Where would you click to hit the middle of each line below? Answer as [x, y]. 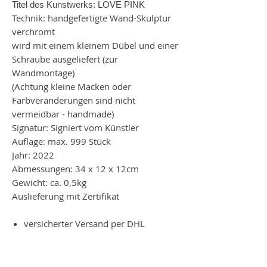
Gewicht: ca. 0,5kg [49, 182]
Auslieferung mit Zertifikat [67, 196]
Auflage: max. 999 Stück [61, 141]
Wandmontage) [43, 72]
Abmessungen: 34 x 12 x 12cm [77, 168]
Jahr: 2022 [33, 155]
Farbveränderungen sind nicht [74, 100]
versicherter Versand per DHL [84, 223]
